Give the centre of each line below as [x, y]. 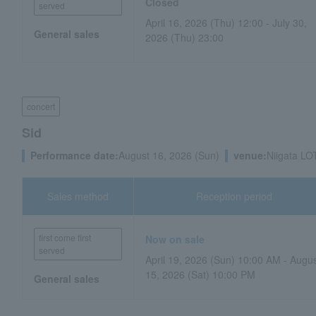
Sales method [78, 196]
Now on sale [175, 239]
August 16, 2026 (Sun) [169, 155]
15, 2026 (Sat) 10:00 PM [201, 274]
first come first [65, 237]
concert [41, 106]
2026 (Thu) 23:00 [185, 37]
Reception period [235, 196]
